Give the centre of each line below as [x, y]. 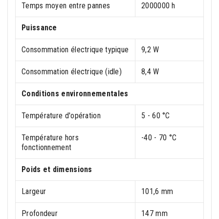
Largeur [34, 191]
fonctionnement [47, 147]
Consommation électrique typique [75, 50]
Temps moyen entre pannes [66, 6]
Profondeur [40, 213]
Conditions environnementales [75, 94]
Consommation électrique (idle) [72, 72]
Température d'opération [61, 116]
